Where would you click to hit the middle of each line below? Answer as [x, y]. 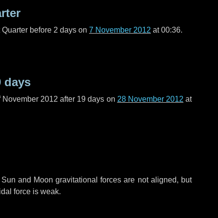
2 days [65, 30]
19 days [91, 99]
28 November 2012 [150, 99]
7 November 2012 [120, 30]
